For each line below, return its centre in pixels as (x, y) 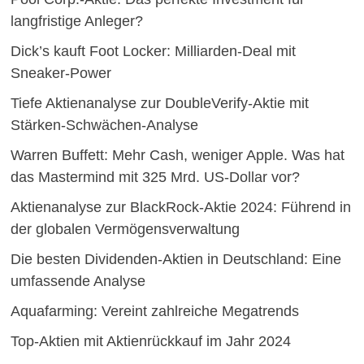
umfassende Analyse (78, 282)
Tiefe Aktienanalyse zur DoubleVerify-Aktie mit (159, 104)
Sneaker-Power (61, 74)
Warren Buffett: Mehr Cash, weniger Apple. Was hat (177, 156)
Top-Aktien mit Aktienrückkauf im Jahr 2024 (150, 342)
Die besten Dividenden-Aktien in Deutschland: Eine (175, 260)
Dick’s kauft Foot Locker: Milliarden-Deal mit (153, 52)
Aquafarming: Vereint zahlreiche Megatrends (154, 312)
